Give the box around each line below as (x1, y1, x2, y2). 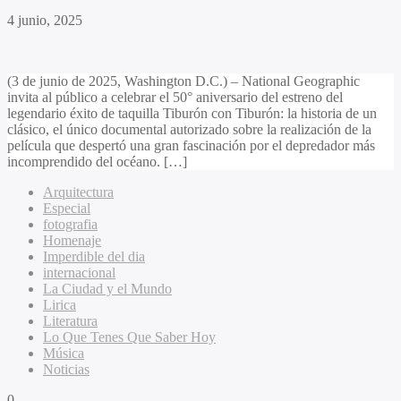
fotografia (43, 217, 98, 233)
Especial (43, 200, 90, 217)
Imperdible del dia (43, 249, 145, 265)
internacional (43, 265, 115, 281)
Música (43, 346, 84, 362)
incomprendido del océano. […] (7, 154, 187, 170)
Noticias (43, 362, 90, 378)
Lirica (43, 297, 76, 313)
